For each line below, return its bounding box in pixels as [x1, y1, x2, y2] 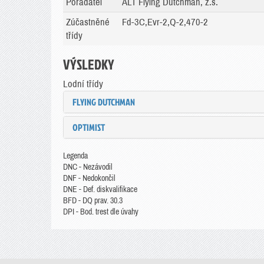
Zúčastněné [66, 17, 110, 27]
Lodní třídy [63, 79, 103, 89]
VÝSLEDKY [63, 54, 114, 74]
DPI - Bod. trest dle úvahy [63, 207, 138, 216]
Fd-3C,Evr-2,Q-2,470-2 [122, 17, 208, 27]
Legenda [63, 151, 88, 160]
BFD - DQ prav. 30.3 [63, 196, 123, 205]
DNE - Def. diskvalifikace [63, 185, 137, 194]
